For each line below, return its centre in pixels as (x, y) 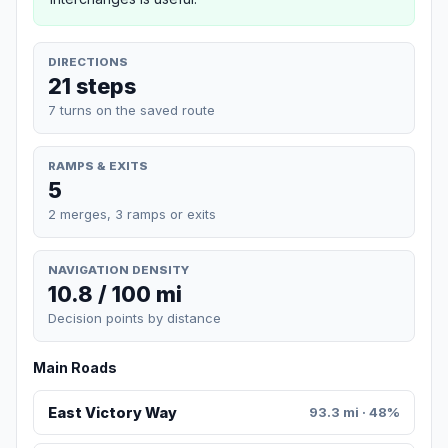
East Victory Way (112, 413)
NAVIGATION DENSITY (118, 269)
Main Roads (75, 368)
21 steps (92, 85)
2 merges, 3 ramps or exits (132, 213)
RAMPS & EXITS (98, 165)
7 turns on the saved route (131, 109)
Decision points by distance (134, 318)
